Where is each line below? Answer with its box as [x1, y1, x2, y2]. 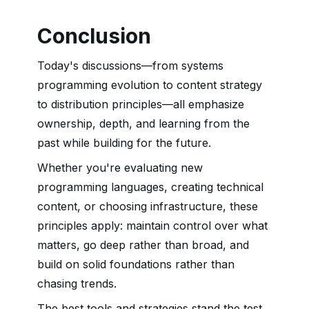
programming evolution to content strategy [37, 78, 262, 92]
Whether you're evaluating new [37, 161, 203, 175]
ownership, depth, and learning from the [37, 117, 250, 130]
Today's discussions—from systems [37, 59, 223, 72]
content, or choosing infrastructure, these [37, 199, 258, 213]
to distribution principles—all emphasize [37, 97, 244, 111]
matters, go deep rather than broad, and [37, 238, 249, 252]
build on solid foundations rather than [37, 257, 235, 271]
